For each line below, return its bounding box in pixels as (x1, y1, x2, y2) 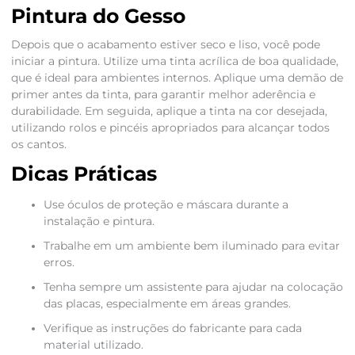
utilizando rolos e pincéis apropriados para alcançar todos (10, 121, 330, 135)
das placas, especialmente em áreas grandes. (43, 297, 291, 311)
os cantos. (10, 138, 67, 151)
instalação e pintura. (43, 215, 155, 228)
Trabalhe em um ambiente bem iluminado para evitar (43, 239, 340, 253)
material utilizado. (43, 338, 143, 352)
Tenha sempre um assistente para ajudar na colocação (43, 281, 343, 294)
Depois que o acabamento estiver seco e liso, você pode (10, 38, 320, 52)
